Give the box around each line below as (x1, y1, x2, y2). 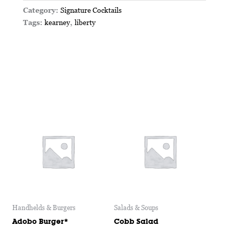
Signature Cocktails (60, 5, 122, 14)
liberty (74, 17, 96, 27)
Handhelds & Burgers (12, 203, 76, 212)
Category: (22, 5, 60, 14)
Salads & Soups (114, 203, 159, 212)
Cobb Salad (114, 216, 159, 226)
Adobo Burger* (12, 216, 68, 226)
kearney (44, 17, 70, 27)
